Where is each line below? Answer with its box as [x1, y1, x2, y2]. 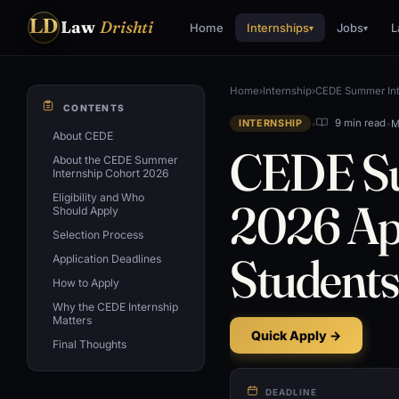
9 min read [332, 117, 387, 130]
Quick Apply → [251, 328, 341, 343]
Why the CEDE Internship [53, 299, 178, 313]
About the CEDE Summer [53, 152, 178, 167]
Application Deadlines [53, 251, 161, 265]
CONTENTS [61, 102, 126, 113]
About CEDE [53, 128, 113, 142]
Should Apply [53, 203, 118, 217]
